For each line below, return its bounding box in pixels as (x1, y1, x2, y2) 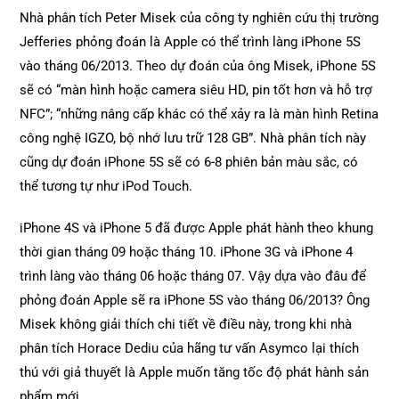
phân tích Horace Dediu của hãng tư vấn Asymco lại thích (20, 340, 360, 356)
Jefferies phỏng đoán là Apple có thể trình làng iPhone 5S (20, 34, 362, 50)
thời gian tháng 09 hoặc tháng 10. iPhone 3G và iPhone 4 (20, 244, 354, 260)
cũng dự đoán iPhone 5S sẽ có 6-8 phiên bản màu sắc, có (20, 154, 359, 170)
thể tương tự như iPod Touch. (20, 178, 193, 194)
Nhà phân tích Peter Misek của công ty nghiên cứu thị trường (20, 10, 379, 26)
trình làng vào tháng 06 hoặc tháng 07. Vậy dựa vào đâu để (20, 268, 367, 284)
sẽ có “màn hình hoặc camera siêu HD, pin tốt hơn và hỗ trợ (20, 82, 373, 98)
